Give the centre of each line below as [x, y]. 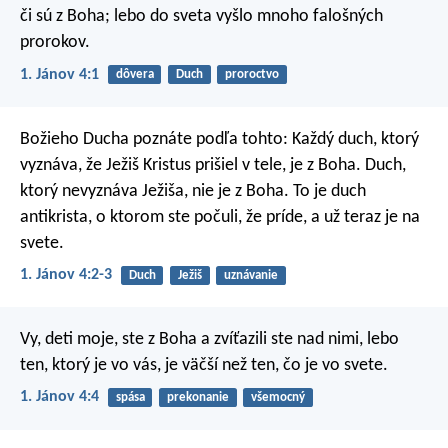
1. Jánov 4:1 [59, 74]
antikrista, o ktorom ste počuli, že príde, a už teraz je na [220, 217]
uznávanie [250, 275]
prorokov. [55, 43]
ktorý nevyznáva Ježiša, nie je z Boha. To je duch [193, 191]
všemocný [277, 398]
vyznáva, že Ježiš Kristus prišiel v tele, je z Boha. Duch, [213, 165]
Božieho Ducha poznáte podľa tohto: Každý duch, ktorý [219, 139]
